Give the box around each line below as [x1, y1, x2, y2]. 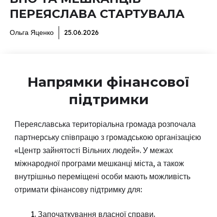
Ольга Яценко [10, 28, 54, 37]
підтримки [68, 91, 149, 108]
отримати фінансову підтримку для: [15, 185, 142, 194]
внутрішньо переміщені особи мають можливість [15, 171, 190, 181]
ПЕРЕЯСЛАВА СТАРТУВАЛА [10, 7, 185, 21]
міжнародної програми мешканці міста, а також [15, 158, 184, 168]
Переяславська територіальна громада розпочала [15, 119, 196, 129]
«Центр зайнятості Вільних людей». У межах [15, 145, 173, 155]
